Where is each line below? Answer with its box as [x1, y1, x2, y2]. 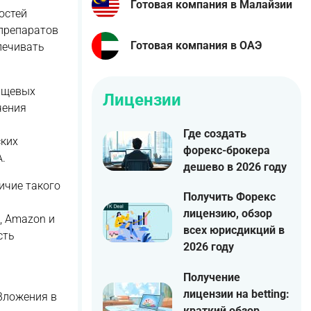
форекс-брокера [183, 144, 270, 158]
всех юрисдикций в [183, 224, 285, 237]
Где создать [183, 127, 246, 141]
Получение [183, 270, 240, 284]
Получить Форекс [183, 190, 276, 204]
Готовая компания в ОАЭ [131, 38, 262, 52]
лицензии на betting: [183, 287, 289, 301]
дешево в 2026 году [183, 160, 287, 174]
